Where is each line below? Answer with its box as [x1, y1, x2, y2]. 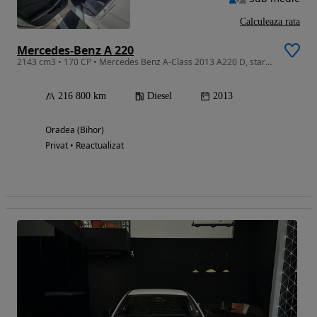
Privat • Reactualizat [45, 139, 124, 151]
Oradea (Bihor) [45, 123, 104, 136]
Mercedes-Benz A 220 [17, 42, 134, 58]
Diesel [147, 90, 172, 101]
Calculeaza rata [240, 16, 300, 27]
